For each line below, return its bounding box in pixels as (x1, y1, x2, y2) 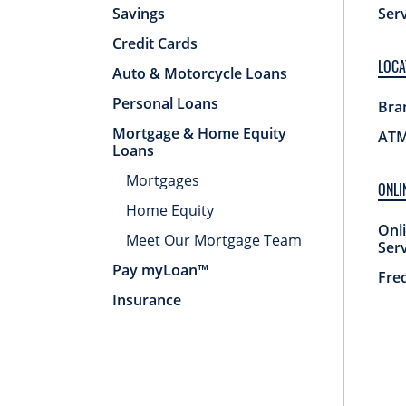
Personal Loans (112, 92, 218, 113)
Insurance (112, 289, 181, 310)
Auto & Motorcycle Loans (112, 63, 287, 83)
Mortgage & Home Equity (112, 122, 286, 143)
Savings (112, 3, 165, 24)
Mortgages (126, 169, 199, 190)
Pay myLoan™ (112, 259, 208, 280)
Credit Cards (112, 33, 198, 53)
